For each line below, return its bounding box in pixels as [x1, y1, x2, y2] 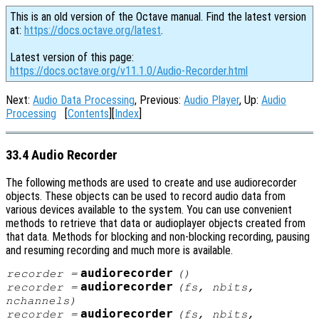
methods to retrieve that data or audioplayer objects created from [6, 216, 305, 231]
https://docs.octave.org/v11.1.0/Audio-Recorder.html [10, 64, 248, 78]
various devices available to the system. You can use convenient [6, 203, 292, 217]
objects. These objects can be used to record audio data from [6, 189, 286, 204]
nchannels [6, 295, 70, 307]
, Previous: [135, 93, 184, 107]
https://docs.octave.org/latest [24, 23, 161, 37]
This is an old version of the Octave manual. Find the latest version [10, 10, 306, 23]
